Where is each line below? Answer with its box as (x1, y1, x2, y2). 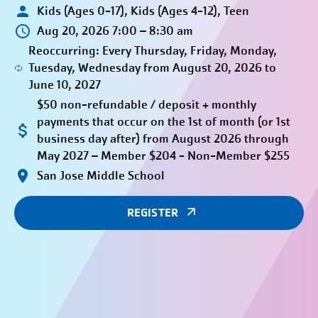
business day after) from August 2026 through (37, 131, 289, 147)
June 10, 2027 (28, 77, 101, 93)
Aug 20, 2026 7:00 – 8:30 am (37, 23, 193, 39)
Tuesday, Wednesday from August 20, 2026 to (28, 60, 276, 76)
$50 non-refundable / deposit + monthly (37, 97, 256, 113)
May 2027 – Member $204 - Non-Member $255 (37, 148, 290, 164)
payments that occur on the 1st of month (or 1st (37, 114, 290, 130)
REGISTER (127, 205, 178, 220)
